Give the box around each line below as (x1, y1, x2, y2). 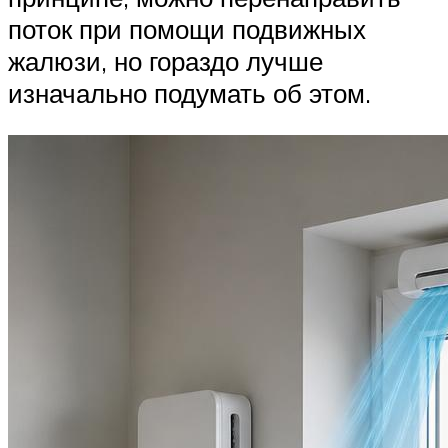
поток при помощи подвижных (8, 13, 366, 46)
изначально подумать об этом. (8, 77, 371, 110)
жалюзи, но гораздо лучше (8, 45, 323, 78)
